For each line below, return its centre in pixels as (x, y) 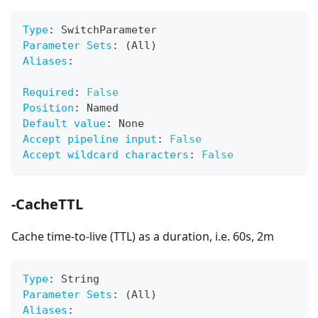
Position (48, 108)
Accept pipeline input (90, 139)
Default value (64, 124)
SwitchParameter (106, 30)
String (77, 279)
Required (48, 93)
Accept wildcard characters (106, 155)
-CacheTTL (47, 204)
